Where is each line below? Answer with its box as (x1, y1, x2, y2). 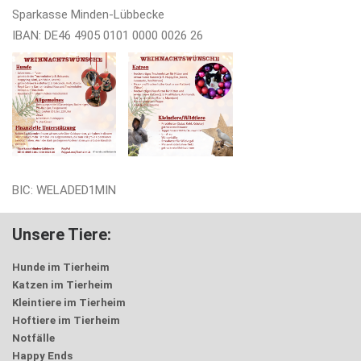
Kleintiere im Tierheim (12, 297, 126, 309)
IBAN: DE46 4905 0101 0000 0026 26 (12, 28, 203, 43)
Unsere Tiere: (12, 225, 111, 244)
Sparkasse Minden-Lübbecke (12, 7, 164, 22)
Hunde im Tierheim (12, 261, 110, 273)
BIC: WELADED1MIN (12, 183, 116, 198)
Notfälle (12, 332, 55, 344)
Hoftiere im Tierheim (12, 314, 120, 326)
